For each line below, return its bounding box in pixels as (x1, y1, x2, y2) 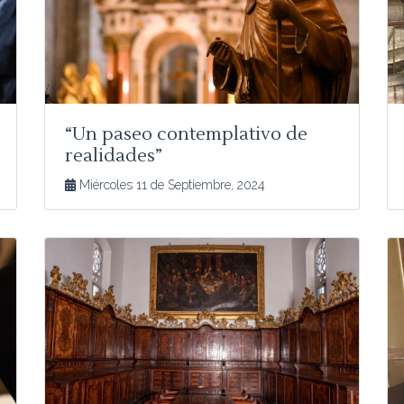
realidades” (65, 143, 162, 168)
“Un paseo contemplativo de (65, 122, 308, 146)
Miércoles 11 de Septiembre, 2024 (76, 177, 266, 192)
